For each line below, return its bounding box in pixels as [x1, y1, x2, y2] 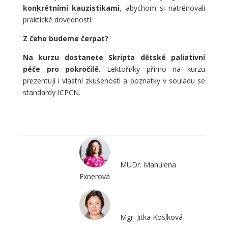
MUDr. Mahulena [120, 160, 176, 169]
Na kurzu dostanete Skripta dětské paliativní [22, 52, 206, 62]
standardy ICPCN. [22, 88, 82, 97]
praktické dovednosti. [22, 15, 93, 24]
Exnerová [79, 172, 110, 181]
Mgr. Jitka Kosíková [109, 212, 183, 222]
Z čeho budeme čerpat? [22, 34, 110, 43]
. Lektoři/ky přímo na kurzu [99, 64, 206, 74]
